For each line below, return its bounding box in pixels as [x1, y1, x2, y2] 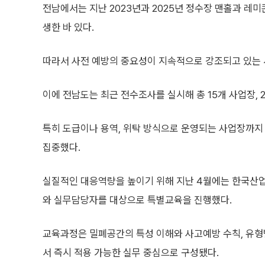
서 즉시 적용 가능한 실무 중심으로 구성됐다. [43, 247, 219, 258]
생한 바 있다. [43, 21, 94, 33]
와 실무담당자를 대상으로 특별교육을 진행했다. [43, 194, 232, 206]
